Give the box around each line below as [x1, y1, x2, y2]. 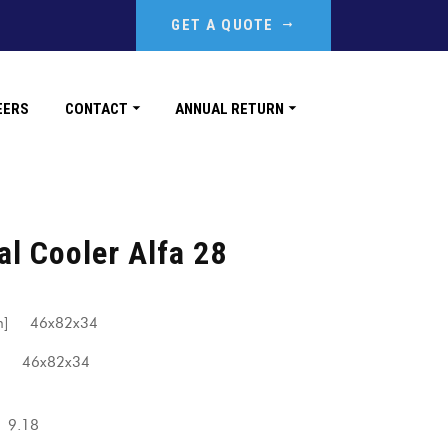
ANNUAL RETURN [175, 99, 284, 118]
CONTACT [65, 99, 128, 118]
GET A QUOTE [171, 16, 274, 34]
